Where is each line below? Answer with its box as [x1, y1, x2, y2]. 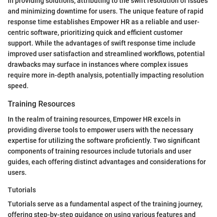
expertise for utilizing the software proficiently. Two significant [8, 137, 200, 145]
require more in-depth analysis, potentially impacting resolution [8, 71, 204, 79]
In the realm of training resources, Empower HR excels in [8, 115, 181, 124]
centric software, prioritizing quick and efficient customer [8, 28, 183, 36]
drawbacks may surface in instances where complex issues [8, 60, 188, 68]
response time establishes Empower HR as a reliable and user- [8, 17, 200, 26]
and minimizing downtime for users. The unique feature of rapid [8, 7, 203, 15]
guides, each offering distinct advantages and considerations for [8, 158, 206, 166]
